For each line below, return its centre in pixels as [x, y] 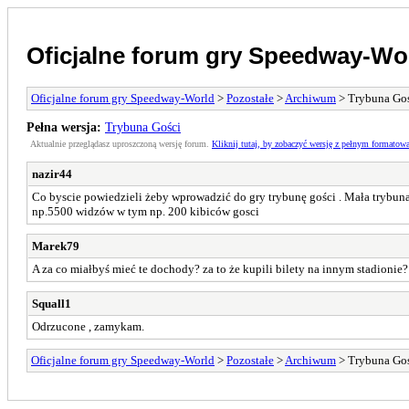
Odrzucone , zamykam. [88, 326]
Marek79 [56, 246]
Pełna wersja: [64, 126]
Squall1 [52, 303]
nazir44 [52, 173]
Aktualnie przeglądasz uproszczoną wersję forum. [121, 143]
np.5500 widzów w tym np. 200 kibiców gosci [146, 211]
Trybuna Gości [143, 126]
